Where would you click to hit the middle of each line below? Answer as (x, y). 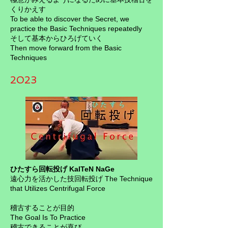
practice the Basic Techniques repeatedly (76, 28)
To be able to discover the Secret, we (70, 19)
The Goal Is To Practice (48, 217)
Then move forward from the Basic (66, 48)
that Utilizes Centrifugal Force (58, 188)
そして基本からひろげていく (56, 38)
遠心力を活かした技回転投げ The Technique (81, 179)
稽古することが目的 (43, 208)
